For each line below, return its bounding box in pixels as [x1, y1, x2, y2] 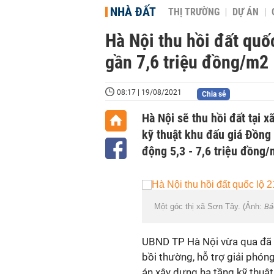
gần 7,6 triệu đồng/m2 [105, 51, 268, 73]
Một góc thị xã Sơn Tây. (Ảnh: [154, 202, 264, 211]
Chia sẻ [201, 90, 226, 98]
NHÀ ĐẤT [110, 4, 156, 19]
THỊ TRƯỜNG [168, 7, 220, 18]
